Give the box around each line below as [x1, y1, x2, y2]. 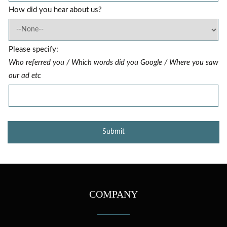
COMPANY [89, 188, 138, 200]
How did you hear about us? [9, 6, 102, 14]
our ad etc [9, 71, 41, 80]
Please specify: [9, 45, 58, 53]
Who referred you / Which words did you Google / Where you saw [9, 58, 218, 66]
